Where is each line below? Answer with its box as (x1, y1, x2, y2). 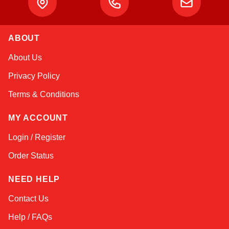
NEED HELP (8, 175, 60, 184)
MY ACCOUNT (8, 113, 68, 122)
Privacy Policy (8, 72, 60, 80)
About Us (8, 53, 42, 62)
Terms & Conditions (8, 90, 79, 99)
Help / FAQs (8, 213, 52, 221)
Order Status (8, 151, 54, 160)
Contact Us (8, 194, 49, 203)
